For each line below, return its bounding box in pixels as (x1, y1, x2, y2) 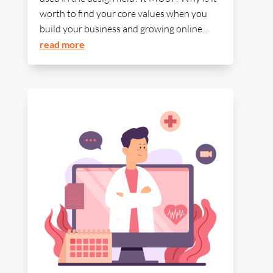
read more (39, 38, 85, 51)
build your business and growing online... (39, 23, 208, 35)
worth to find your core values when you (39, 7, 207, 20)
